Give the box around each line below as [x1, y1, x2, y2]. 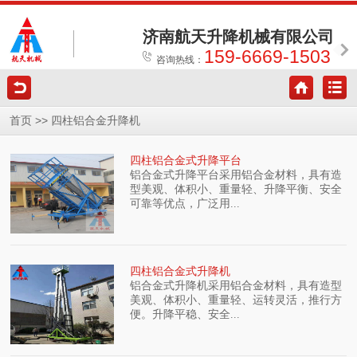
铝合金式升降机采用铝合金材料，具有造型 [130, 279, 343, 292]
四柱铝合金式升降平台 [130, 155, 242, 167]
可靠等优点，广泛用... [130, 198, 241, 210]
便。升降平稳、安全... [130, 308, 241, 320]
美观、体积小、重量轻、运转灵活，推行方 [130, 293, 343, 306]
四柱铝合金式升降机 [130, 265, 231, 277]
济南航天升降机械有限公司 [143, 28, 334, 45]
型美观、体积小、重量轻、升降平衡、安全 [130, 183, 343, 196]
